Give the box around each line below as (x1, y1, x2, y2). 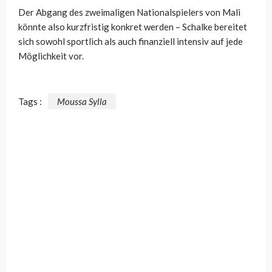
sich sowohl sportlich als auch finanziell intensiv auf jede (18, 36, 243, 47)
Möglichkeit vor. (18, 50, 84, 62)
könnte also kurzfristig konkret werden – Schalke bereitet (18, 21, 247, 33)
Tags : (18, 95, 42, 107)
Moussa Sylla (57, 95, 107, 107)
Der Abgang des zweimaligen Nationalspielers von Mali (18, 7, 240, 18)
